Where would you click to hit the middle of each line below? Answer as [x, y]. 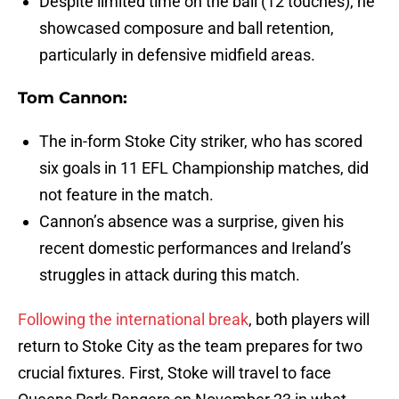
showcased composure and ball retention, [187, 28]
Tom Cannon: [73, 98]
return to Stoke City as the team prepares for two [190, 346]
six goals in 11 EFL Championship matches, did [204, 168]
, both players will [309, 320]
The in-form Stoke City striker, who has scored [201, 142]
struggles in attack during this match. [170, 275]
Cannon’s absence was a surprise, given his [191, 222]
